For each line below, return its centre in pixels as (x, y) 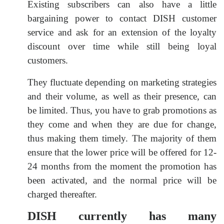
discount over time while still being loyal (122, 46)
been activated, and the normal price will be (122, 180)
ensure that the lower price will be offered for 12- (122, 152)
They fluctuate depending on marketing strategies (122, 82)
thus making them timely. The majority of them (122, 138)
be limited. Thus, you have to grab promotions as (122, 110)
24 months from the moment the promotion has (122, 166)
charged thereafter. (62, 194)
